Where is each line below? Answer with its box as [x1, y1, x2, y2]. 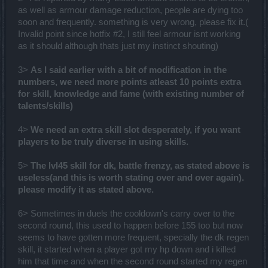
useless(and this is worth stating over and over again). [18, 173, 244, 183]
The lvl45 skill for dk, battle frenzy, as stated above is [31, 161, 249, 171]
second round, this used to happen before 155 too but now [18, 221, 243, 231]
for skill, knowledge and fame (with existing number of [18, 89, 244, 99]
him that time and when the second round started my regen [18, 257, 247, 267]
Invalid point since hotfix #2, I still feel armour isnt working [18, 29, 240, 39]
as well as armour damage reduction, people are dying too [18, 5, 243, 16]
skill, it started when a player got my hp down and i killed [18, 245, 236, 255]
